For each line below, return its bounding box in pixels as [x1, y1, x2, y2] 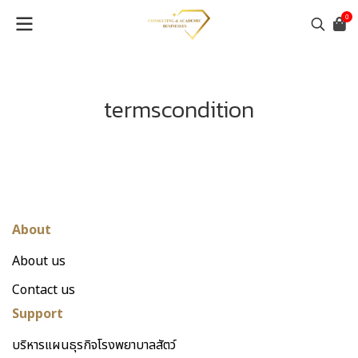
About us [12, 252, 66, 271]
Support [12, 304, 63, 324]
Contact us [12, 280, 75, 300]
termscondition [104, 92, 254, 126]
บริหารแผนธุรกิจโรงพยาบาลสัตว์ [12, 336, 176, 355]
